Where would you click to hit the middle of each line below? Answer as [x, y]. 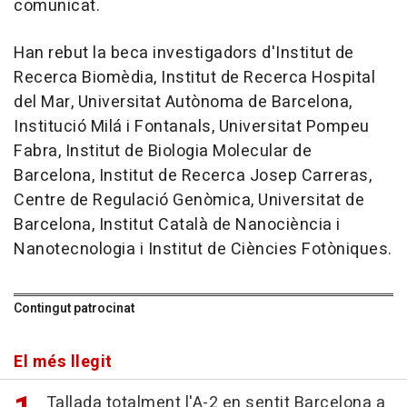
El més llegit [63, 362]
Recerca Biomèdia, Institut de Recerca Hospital [194, 78]
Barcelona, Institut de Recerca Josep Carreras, [193, 176]
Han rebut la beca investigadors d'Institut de [184, 54]
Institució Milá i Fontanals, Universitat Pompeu [192, 127]
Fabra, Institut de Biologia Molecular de [163, 152]
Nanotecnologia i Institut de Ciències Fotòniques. [203, 250]
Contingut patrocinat [74, 309]
